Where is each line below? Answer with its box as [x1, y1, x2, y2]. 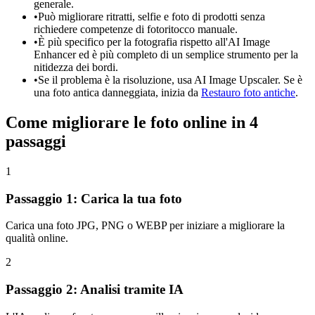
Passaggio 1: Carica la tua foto [6, 191, 182, 206]
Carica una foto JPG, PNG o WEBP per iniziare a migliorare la [6, 219, 285, 232]
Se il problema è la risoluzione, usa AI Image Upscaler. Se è [38, 74, 302, 86]
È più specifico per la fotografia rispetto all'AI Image [38, 36, 270, 49]
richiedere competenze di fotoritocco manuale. [34, 23, 238, 36]
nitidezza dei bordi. [34, 61, 118, 74]
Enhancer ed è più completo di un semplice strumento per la [34, 49, 298, 61]
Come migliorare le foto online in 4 [6, 113, 258, 132]
